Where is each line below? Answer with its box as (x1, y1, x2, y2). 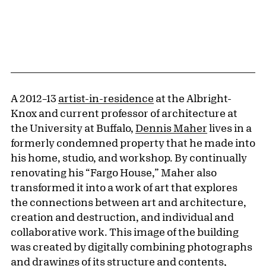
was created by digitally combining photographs (11, 240, 252, 253)
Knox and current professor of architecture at (11, 107, 237, 119)
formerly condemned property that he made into (11, 137, 255, 149)
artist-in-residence (58, 92, 154, 104)
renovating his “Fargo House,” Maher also (11, 166, 217, 179)
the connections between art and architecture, (11, 196, 246, 208)
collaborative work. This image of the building (11, 226, 239, 238)
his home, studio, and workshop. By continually (11, 151, 247, 164)
